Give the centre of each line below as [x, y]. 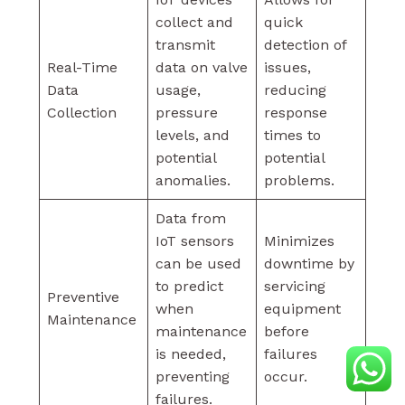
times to [292, 135]
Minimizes [299, 240]
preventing [192, 376]
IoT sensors [194, 240]
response [295, 112]
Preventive [83, 297]
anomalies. [193, 180]
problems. [299, 180]
